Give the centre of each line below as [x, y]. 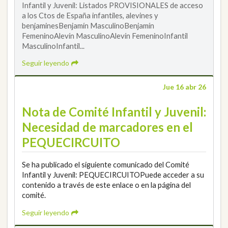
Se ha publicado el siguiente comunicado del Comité [106, 164]
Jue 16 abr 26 [184, 87]
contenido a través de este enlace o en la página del [106, 185]
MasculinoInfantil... [53, 46]
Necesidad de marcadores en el [107, 127]
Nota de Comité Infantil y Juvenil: [114, 112]
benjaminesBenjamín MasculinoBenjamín [88, 25]
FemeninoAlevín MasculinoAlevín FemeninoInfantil [105, 35]
